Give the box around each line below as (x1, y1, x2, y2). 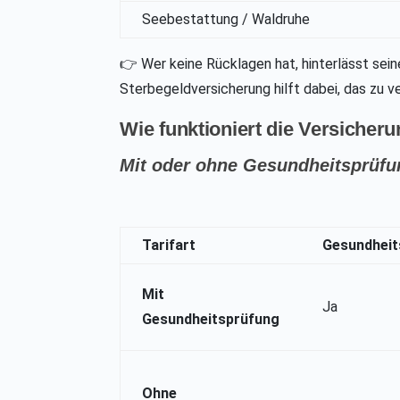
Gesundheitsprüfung (142, 311, 280, 329)
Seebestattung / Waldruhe (142, 11, 311, 29)
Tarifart (142, 237, 196, 254)
